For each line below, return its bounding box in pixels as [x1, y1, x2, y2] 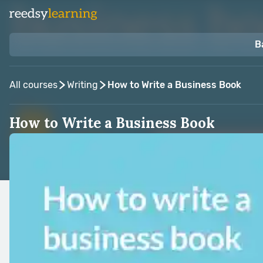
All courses [9, 79, 58, 90]
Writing [67, 79, 98, 90]
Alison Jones [56, 139, 114, 150]
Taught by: [9, 139, 56, 150]
